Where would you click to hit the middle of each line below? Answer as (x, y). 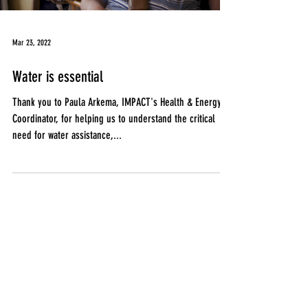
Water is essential (58, 77)
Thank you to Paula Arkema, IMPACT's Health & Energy (117, 102)
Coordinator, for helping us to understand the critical (114, 119)
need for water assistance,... (67, 135)
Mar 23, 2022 (32, 43)
